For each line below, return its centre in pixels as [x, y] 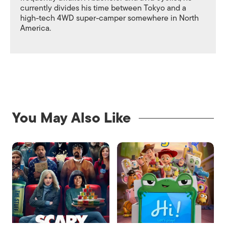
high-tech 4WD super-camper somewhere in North [109, 18]
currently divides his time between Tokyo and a [103, 8]
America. [36, 28]
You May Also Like [71, 118]
